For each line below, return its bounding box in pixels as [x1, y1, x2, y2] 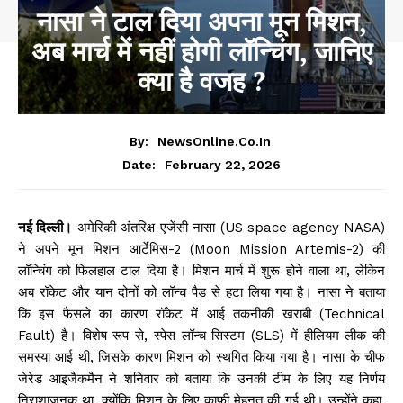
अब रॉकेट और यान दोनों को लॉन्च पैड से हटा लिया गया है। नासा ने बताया [18, 283, 385, 300]
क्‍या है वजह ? [138, 63, 265, 100]
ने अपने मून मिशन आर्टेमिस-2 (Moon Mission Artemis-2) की [18, 240, 385, 257]
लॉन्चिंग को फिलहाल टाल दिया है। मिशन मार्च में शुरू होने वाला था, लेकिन [18, 262, 385, 279]
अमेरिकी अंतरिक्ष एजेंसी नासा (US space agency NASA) [72, 219, 386, 236]
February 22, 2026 [165, 157, 281, 172]
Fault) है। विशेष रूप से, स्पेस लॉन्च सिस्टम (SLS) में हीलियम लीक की [18, 327, 385, 344]
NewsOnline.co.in [157, 133, 271, 148]
